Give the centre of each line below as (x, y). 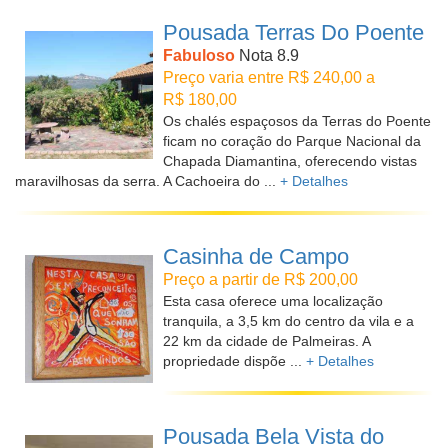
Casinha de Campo (256, 256)
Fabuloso (199, 55)
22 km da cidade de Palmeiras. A (266, 341)
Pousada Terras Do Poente (293, 32)
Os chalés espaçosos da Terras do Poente (297, 121)
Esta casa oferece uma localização (273, 301)
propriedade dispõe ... (234, 361)
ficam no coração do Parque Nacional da (292, 141)
